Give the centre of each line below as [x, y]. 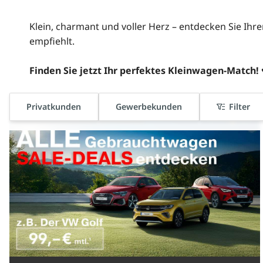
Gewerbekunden [149, 107]
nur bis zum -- [118, 114]
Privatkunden [54, 107]
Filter [240, 107]
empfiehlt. [52, 41]
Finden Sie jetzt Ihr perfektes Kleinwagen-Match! [144, 70]
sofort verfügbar [51, 114]
